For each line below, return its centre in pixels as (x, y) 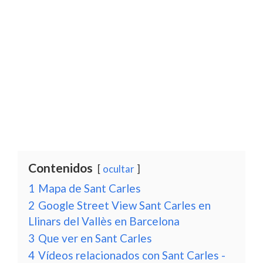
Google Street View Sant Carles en (124, 205)
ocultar (119, 169)
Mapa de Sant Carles (90, 188)
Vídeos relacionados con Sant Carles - (132, 255)
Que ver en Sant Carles (95, 238)
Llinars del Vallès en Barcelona (104, 221)
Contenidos (60, 168)
